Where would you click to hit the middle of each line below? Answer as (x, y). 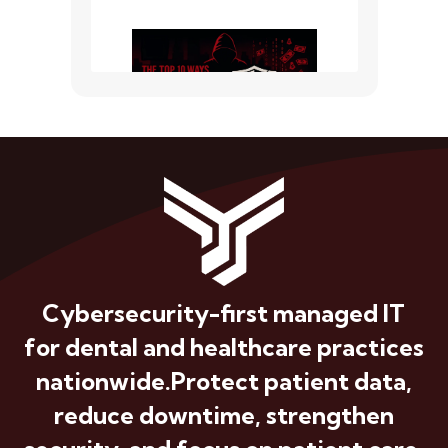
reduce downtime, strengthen (223, 415)
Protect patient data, (291, 381)
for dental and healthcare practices (223, 347)
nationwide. (103, 381)
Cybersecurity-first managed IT (224, 313)
